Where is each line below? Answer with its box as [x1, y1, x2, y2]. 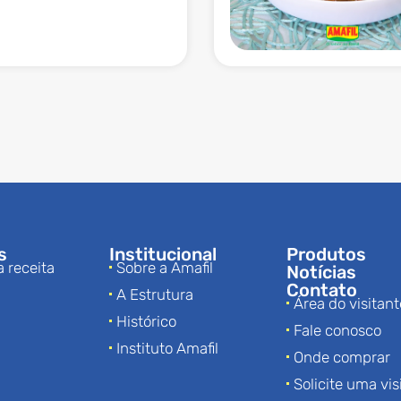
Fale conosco [294, 320, 381, 339]
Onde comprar [294, 347, 390, 366]
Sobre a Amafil [116, 258, 213, 277]
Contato [286, 278, 357, 301]
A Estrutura [116, 285, 193, 303]
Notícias [286, 260, 356, 283]
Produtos [286, 243, 366, 265]
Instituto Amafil [116, 338, 218, 357]
